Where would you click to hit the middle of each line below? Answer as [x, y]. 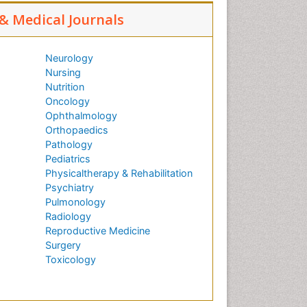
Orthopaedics [77, 130]
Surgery [63, 245]
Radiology [68, 217]
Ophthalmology [81, 116]
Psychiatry [70, 188]
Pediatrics [68, 159]
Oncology [67, 101]
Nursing [63, 73]
